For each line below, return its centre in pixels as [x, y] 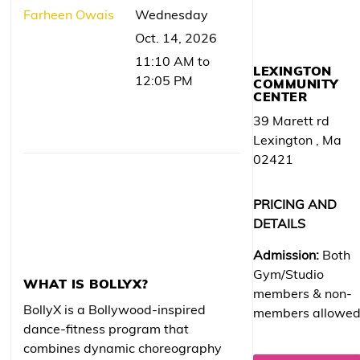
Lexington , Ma [298, 140]
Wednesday [171, 15]
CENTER [280, 97]
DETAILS [280, 224]
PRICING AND [295, 205]
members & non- [303, 294]
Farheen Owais [69, 15]
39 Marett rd [292, 121]
